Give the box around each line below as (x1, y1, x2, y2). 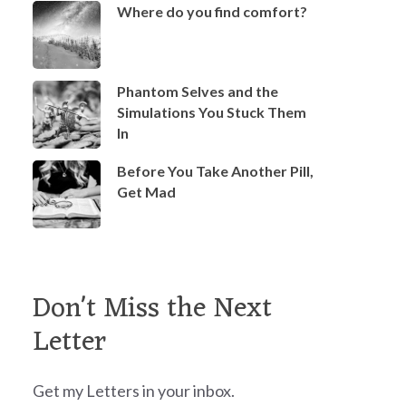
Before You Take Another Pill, (117, 161, 314, 179)
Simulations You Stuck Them (117, 102, 306, 121)
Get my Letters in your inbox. (33, 380, 235, 401)
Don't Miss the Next (33, 284, 272, 334)
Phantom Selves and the (117, 82, 278, 100)
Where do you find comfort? (117, 2, 307, 20)
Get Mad (117, 182, 176, 200)
